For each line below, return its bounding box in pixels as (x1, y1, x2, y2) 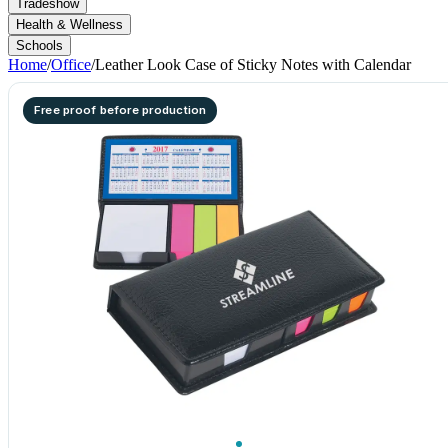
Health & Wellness (16, 17, 123, 32)
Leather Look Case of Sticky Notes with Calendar (95, 56, 411, 73)
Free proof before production (34, 103, 207, 117)
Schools (16, 38, 63, 53)
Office (51, 56, 91, 73)
